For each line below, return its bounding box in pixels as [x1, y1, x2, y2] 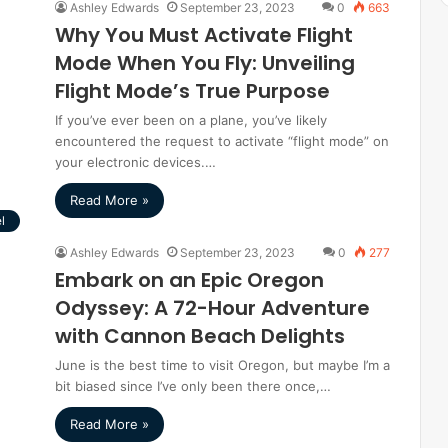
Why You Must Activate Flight [55, 21, 353, 49]
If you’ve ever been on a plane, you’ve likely [55, 112, 327, 128]
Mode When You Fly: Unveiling [55, 49, 355, 77]
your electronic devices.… [55, 154, 216, 170]
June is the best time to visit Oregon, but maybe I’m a [55, 357, 390, 373]
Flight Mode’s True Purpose [55, 77, 330, 105]
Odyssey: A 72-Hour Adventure [55, 294, 370, 322]
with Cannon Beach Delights [55, 322, 345, 350]
